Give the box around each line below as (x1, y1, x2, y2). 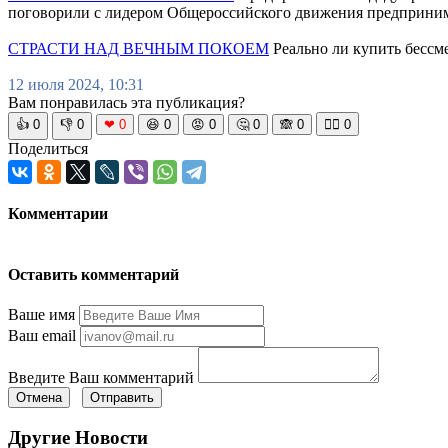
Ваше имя (8, 306, 75, 324)
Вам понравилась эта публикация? (8, 94, 245, 112)
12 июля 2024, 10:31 (8, 76, 144, 94)
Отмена (16, 390, 62, 406)
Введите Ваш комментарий (8, 369, 194, 387)
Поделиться (8, 140, 88, 158)
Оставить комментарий (8, 265, 179, 283)
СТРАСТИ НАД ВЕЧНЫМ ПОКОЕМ (8, 40, 269, 58)
